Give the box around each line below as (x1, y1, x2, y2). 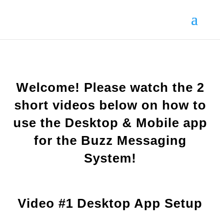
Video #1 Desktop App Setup (18, 196, 202, 211)
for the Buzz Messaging (33, 133, 187, 148)
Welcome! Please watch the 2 (16, 80, 204, 95)
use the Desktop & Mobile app (13, 115, 207, 130)
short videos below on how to (14, 98, 206, 112)
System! (83, 151, 137, 165)
